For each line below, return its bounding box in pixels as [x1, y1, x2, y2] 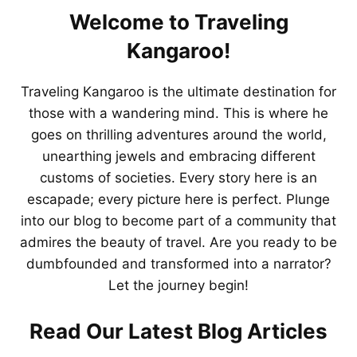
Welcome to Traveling [69, 10, 288, 34]
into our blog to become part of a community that [21, 213, 336, 229]
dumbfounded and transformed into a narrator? [25, 256, 331, 272]
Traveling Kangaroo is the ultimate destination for [21, 84, 336, 100]
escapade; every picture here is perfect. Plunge [27, 191, 330, 207]
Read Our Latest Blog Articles [29, 318, 328, 343]
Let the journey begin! [108, 277, 249, 293]
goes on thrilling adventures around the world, [30, 127, 327, 143]
